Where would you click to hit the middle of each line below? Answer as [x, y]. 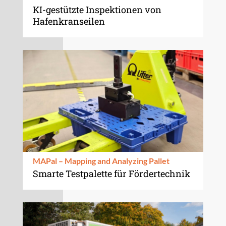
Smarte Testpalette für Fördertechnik [111, 173]
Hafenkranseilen [69, 21]
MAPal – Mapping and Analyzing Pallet [101, 160]
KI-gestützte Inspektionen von [97, 10]
